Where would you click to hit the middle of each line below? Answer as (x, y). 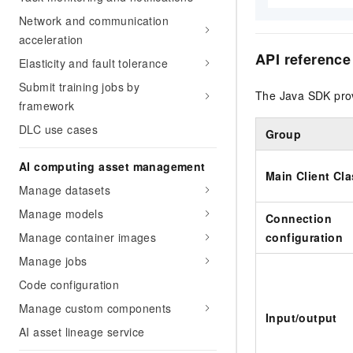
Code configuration (69, 284)
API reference (303, 59)
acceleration (51, 39)
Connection (299, 219)
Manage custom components (95, 308)
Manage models (61, 214)
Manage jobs (53, 261)
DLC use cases (59, 129)
